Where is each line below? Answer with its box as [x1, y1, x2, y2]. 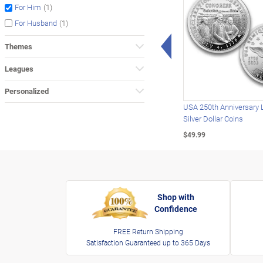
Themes [5, 41, 32, 52]
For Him [15, 2, 41, 13]
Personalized [5, 85, 49, 96]
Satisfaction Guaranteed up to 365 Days [86, 237, 210, 247]
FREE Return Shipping [113, 226, 183, 236]
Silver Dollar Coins [183, 113, 243, 124]
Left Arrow [160, 31, 228, 50]
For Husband [15, 17, 57, 28]
